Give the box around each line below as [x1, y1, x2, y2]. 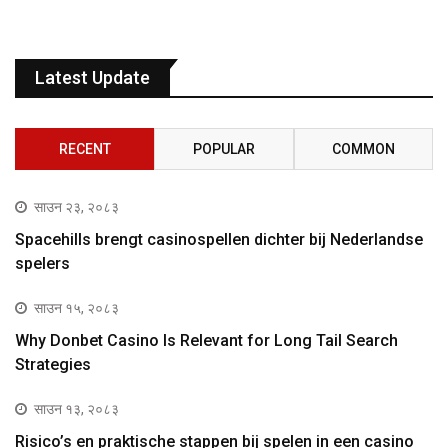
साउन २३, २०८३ [34, 199, 119, 216]
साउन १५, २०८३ [34, 300, 119, 317]
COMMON [331, 141, 395, 158]
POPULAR [192, 141, 255, 158]
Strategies [15, 355, 91, 375]
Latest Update [35, 67, 150, 89]
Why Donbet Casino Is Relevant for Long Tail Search [15, 331, 398, 351]
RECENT [58, 141, 111, 158]
